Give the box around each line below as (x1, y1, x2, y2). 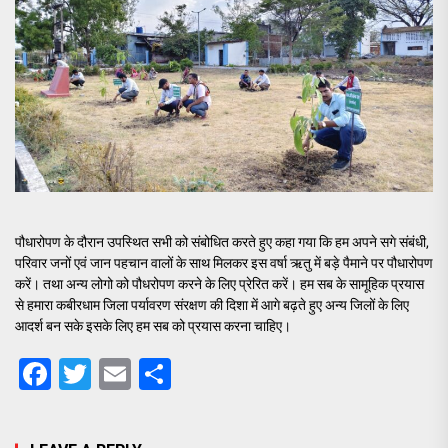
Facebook (51, 355, 189, 394)
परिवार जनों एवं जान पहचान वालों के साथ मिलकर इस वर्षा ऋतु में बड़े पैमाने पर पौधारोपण (15, 255, 433, 272)
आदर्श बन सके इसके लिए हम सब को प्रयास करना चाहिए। (15, 318, 291, 335)
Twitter (91, 355, 189, 394)
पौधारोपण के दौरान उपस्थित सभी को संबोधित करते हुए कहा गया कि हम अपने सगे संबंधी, (15, 234, 429, 251)
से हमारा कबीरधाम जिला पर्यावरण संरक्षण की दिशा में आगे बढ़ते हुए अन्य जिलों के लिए (15, 297, 409, 314)
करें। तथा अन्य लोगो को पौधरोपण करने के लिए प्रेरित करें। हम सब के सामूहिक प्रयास (15, 276, 424, 293)
